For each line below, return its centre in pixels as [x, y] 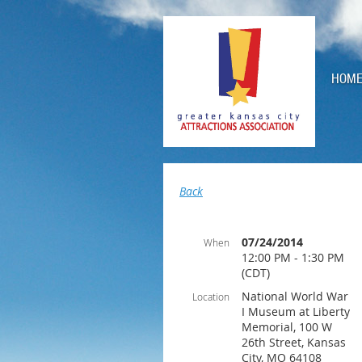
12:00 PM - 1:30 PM [293, 257]
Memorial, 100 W [287, 327]
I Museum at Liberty [296, 311]
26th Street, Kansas [294, 342]
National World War [295, 296]
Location [211, 297]
